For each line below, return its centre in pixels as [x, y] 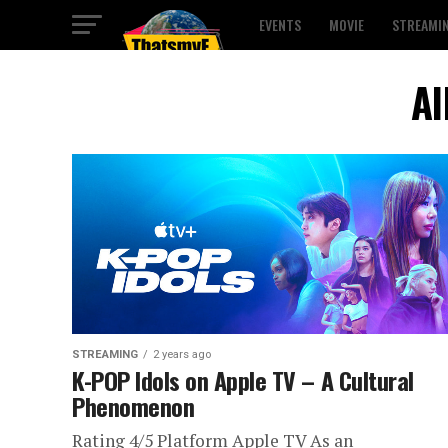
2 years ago [182, 354]
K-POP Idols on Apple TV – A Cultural [243, 380]
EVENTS [280, 24]
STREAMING [105, 354]
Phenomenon [133, 406]
